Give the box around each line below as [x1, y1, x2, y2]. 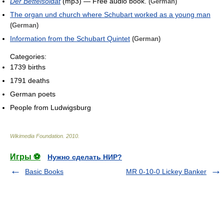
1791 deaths [10, 76, 49, 84]
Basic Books [25, 167, 63, 175]
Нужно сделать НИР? [47, 152, 122, 161]
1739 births [10, 62, 45, 71]
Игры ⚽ [10, 152, 40, 161]
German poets [10, 89, 55, 98]
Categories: [10, 52, 46, 60]
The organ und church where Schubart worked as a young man [10, 10, 210, 18]
